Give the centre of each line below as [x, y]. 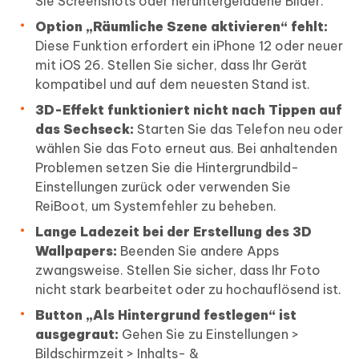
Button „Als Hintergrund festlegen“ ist [166, 315]
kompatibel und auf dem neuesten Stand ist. [173, 85]
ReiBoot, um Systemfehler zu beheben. [156, 206]
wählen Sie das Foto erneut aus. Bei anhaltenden [186, 149]
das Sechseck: [85, 129]
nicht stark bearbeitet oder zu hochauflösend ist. [188, 290]
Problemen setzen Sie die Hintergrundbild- [167, 168]
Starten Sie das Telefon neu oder [238, 129]
